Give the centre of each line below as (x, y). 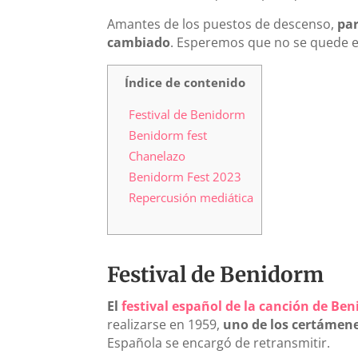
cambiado (139, 42)
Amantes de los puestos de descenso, (223, 24)
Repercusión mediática (191, 197)
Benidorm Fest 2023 (185, 176)
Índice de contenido (185, 82)
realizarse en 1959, (165, 324)
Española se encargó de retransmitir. (219, 342)
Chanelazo (157, 155)
